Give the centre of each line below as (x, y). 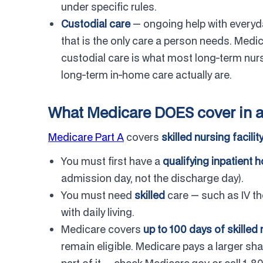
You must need (98, 195)
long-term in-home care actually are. (146, 75)
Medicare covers (102, 229)
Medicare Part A (86, 137)
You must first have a (112, 161)
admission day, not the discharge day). (152, 178)
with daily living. (98, 212)
